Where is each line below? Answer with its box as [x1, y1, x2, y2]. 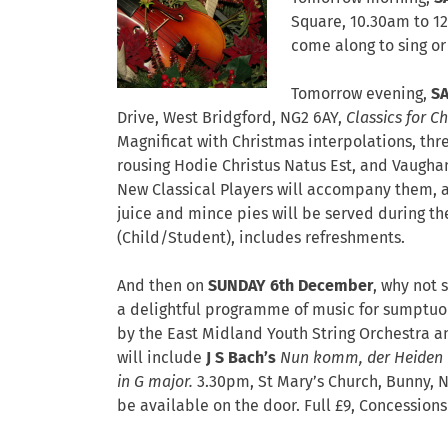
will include [117, 350, 206, 366]
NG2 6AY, [280, 110, 346, 126]
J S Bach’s [206, 350, 276, 366]
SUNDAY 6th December [208, 278, 373, 294]
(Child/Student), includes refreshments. [117, 230, 413, 246]
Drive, [117, 110, 159, 126]
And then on [117, 278, 208, 294]
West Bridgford [163, 110, 272, 126]
